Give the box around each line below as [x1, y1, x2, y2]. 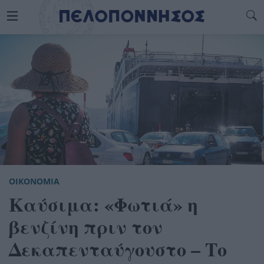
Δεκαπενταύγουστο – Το [9, 235, 227, 263]
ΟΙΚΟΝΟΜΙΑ [9, 175, 60, 187]
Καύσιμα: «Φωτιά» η [9, 190, 198, 218]
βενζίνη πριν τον [9, 212, 163, 240]
